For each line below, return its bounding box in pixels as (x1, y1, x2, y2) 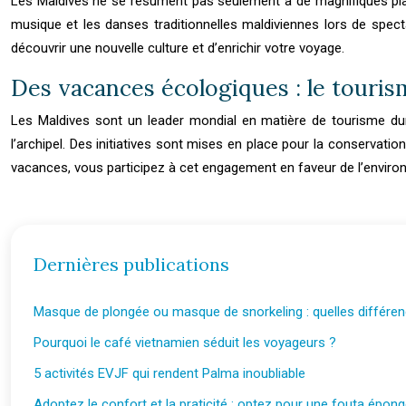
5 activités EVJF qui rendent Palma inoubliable (34, 365, 305, 382)
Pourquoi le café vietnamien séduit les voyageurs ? (34, 334, 336, 351)
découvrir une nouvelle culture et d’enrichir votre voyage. (11, 40, 344, 56)
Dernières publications (34, 253, 229, 275)
